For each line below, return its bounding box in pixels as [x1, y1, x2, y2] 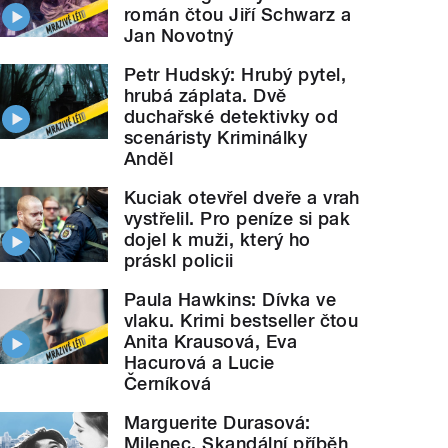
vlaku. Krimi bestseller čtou [124, 310, 359, 332]
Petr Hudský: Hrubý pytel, [124, 64, 347, 86]
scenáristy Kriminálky [124, 127, 308, 149]
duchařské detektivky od [124, 106, 339, 128]
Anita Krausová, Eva [124, 331, 298, 353]
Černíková [124, 373, 212, 395]
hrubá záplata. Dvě [124, 85, 287, 107]
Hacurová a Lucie [124, 352, 275, 374]
